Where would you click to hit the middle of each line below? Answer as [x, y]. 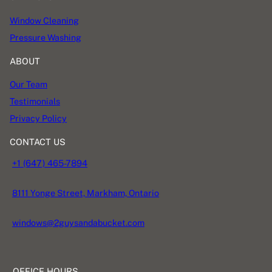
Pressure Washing [46, 37]
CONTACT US [38, 142]
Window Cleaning [44, 20]
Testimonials [35, 101]
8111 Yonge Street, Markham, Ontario [86, 193]
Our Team [29, 84]
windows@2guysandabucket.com [78, 223]
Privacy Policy [38, 118]
